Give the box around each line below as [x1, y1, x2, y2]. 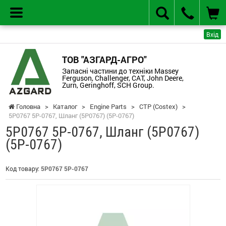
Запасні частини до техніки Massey [62, 66, 179, 76]
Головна [15, 101, 40, 111]
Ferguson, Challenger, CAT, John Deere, [62, 73, 184, 83]
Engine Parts [90, 101, 127, 111]
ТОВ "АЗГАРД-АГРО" [62, 53, 147, 66]
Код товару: [6, 164, 41, 173]
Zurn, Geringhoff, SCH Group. [62, 80, 154, 90]
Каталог [53, 101, 77, 111]
